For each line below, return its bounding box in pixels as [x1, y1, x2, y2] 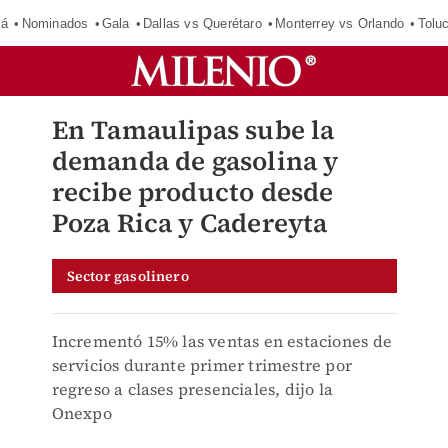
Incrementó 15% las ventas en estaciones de [51, 330, 392, 352]
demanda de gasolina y [51, 143, 339, 179]
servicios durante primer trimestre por [51, 354, 353, 376]
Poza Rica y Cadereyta [51, 205, 328, 241]
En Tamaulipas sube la [51, 112, 335, 148]
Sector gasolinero [66, 266, 189, 286]
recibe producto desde [51, 174, 334, 210]
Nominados [21, 15, 89, 31]
